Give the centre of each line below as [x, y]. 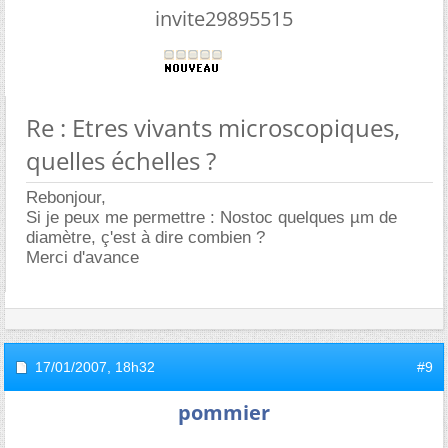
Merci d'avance [82, 257]
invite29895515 [224, 18]
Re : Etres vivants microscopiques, [213, 127]
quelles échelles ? [121, 160]
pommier [224, 412]
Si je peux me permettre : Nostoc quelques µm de [211, 217]
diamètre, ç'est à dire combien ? [145, 237]
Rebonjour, [66, 197]
